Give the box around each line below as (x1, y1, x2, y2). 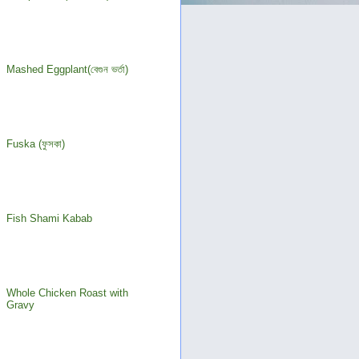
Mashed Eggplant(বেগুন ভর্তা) (6, 63, 129, 76)
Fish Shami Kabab (6, 212, 93, 225)
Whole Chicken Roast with (6, 287, 129, 300)
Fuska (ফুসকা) (6, 138, 66, 151)
